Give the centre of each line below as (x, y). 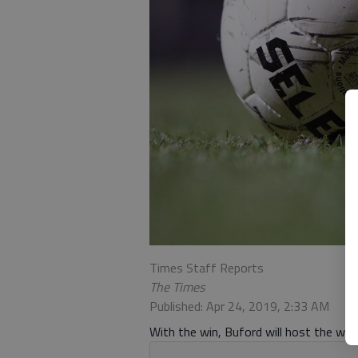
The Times (177, 286)
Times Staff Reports (207, 267)
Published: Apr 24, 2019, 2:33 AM (239, 306)
